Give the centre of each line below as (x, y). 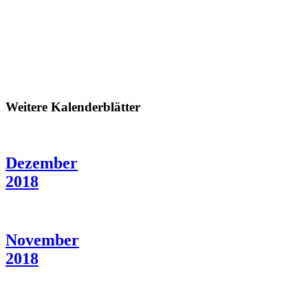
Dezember (42, 163)
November (42, 240)
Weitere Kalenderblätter (73, 107)
